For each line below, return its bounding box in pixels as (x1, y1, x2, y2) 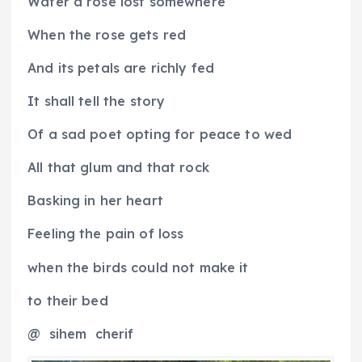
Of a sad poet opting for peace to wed (27, 126, 293, 143)
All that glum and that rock (27, 159, 209, 176)
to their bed (27, 292, 108, 309)
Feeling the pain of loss (27, 225, 184, 242)
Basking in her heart (27, 192, 163, 209)
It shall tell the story (27, 93, 166, 110)
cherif (95, 325, 134, 342)
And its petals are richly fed (27, 60, 215, 77)
